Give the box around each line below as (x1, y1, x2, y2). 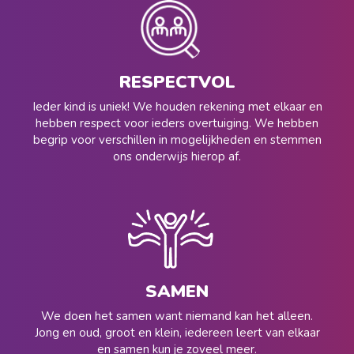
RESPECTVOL (119, 70, 235, 95)
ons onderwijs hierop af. (113, 149, 241, 165)
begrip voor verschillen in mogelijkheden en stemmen (32, 132, 322, 149)
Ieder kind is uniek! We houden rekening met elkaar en (32, 99, 322, 115)
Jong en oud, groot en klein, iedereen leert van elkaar (34, 325, 320, 341)
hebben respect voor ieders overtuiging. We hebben (36, 115, 318, 132)
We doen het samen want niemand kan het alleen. (41, 308, 313, 325)
